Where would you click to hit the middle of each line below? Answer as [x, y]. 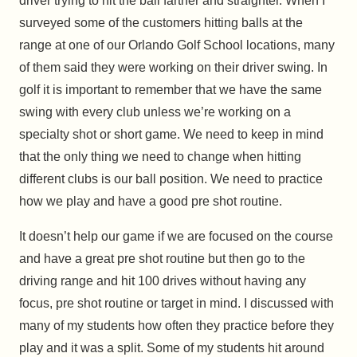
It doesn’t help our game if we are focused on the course [176, 237]
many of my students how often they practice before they [177, 326]
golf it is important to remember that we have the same [171, 90]
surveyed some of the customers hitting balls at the [161, 23]
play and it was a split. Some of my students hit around [172, 348]
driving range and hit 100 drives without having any [163, 281]
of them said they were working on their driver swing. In [173, 68]
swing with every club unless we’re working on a [155, 112]
